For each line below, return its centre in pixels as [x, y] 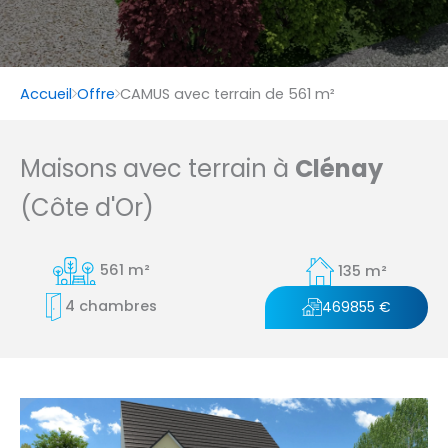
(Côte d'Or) [87, 208]
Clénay [339, 169]
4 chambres [111, 306]
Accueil [46, 93]
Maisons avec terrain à [157, 169]
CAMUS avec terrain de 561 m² [227, 93]
